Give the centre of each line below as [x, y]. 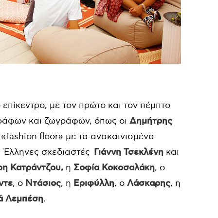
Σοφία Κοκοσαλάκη [114, 168]
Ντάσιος [43, 183]
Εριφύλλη [94, 183]
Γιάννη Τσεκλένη [129, 152]
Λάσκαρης [149, 183]
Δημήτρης [151, 121]
